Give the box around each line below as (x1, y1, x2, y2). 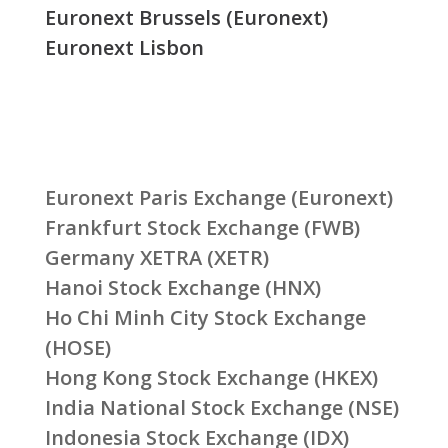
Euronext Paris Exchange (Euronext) (44, 184, 393, 212)
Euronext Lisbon (44, 33, 204, 61)
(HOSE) (44, 334, 111, 362)
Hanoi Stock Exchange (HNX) (44, 274, 321, 302)
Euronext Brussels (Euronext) (44, 3, 328, 31)
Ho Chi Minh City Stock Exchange (44, 304, 366, 332)
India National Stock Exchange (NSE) (44, 394, 399, 422)
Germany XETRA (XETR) (44, 244, 269, 272)
